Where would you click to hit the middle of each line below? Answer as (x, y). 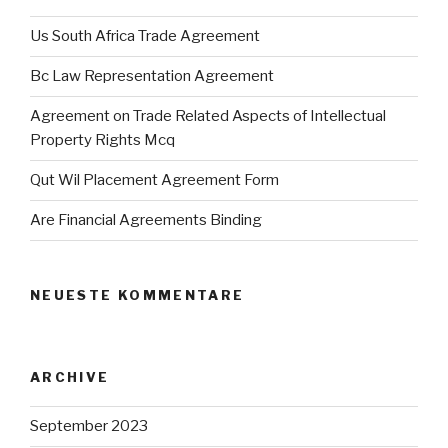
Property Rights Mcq (102, 140)
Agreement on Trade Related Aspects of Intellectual (208, 116)
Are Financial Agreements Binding (146, 220)
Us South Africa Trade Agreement (145, 36)
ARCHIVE (70, 377)
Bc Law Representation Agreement (152, 76)
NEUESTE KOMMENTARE (137, 294)
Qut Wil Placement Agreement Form (154, 180)
